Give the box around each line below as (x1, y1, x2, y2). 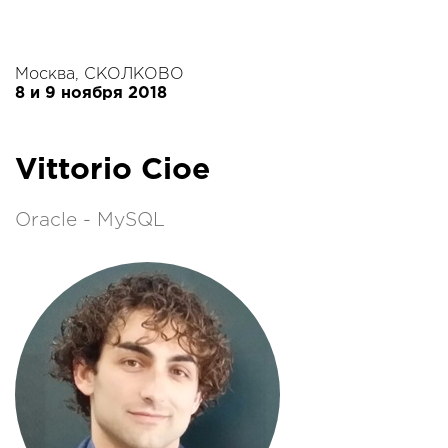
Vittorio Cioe (15, 157, 210, 184)
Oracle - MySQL (15, 212, 165, 229)
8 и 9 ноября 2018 (15, 86, 167, 101)
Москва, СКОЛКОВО (15, 67, 184, 82)
